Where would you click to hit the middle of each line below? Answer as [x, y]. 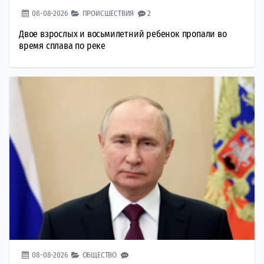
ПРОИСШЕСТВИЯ [108, 13]
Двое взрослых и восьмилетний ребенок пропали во [123, 34]
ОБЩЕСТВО [100, 255]
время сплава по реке [62, 45]
